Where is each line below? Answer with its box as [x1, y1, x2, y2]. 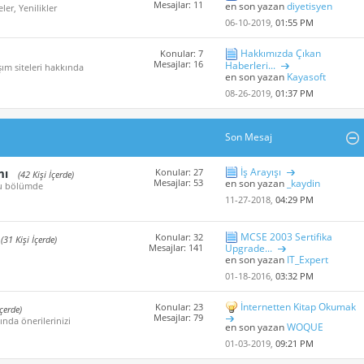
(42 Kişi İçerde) [18, 167, 74, 180]
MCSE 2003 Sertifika [240, 229, 332, 244]
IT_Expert [286, 253, 328, 267]
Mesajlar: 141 [149, 240, 204, 253]
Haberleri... [224, 58, 275, 72]
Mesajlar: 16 [154, 57, 204, 70]
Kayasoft [286, 69, 326, 84]
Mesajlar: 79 [154, 311, 204, 324]
